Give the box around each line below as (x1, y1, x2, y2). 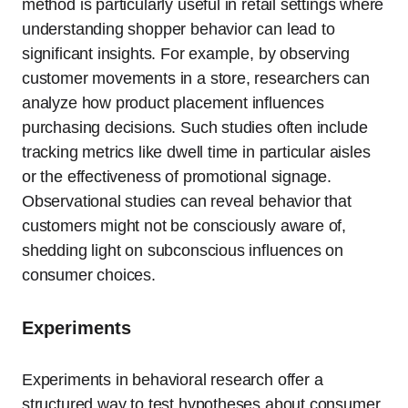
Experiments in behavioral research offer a (22, 371, 323, 390)
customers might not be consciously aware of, (22, 217, 347, 236)
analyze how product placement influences (22, 94, 324, 113)
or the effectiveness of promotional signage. (22, 168, 332, 187)
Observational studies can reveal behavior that (22, 192, 352, 211)
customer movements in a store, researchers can (22, 69, 370, 88)
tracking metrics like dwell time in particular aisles (22, 143, 371, 162)
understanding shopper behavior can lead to (22, 20, 335, 39)
